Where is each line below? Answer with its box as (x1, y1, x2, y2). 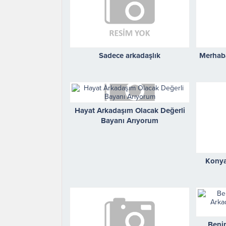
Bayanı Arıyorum (101, 116, 159, 126)
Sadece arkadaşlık (99, 51, 161, 61)
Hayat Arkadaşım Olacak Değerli (74, 106, 185, 116)
